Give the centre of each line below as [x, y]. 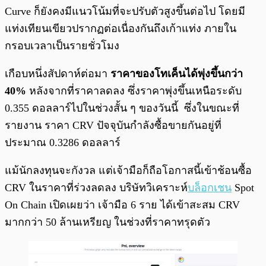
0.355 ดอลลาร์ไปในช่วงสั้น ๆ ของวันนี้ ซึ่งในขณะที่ [122, 108]
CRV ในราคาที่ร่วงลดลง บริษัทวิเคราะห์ [96, 187]
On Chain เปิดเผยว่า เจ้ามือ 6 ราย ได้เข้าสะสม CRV [122, 205]
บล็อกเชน [210, 187]
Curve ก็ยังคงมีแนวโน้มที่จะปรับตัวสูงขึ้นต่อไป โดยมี [125, 11]
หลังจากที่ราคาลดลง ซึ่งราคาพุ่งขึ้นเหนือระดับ [134, 91]
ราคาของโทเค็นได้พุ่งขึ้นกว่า [175, 73]
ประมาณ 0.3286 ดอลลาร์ [63, 142]
